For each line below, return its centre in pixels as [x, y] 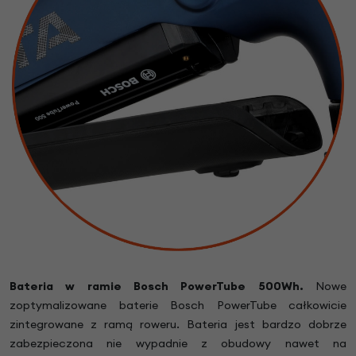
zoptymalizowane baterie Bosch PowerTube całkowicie [178, 306]
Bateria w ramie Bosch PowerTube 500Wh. [157, 286]
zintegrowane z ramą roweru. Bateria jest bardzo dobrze [178, 325]
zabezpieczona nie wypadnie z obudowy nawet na [178, 344]
